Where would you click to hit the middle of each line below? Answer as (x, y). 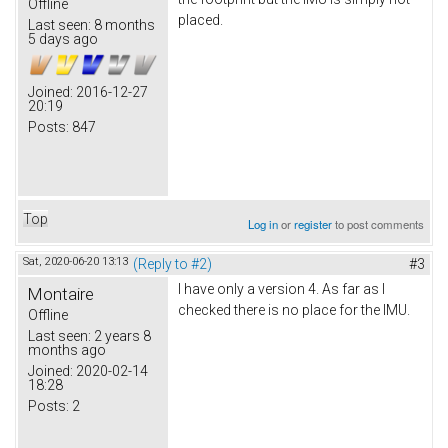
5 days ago (63, 39)
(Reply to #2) (172, 264)
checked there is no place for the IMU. (294, 310)
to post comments (378, 224)
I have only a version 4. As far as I (281, 289)
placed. (200, 20)
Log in (263, 224)
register (313, 224)
